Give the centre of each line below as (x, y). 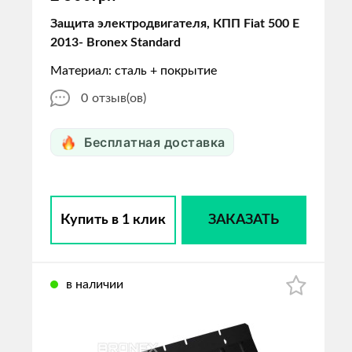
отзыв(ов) (119, 98)
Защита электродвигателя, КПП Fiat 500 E (175, 24)
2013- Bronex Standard (115, 42)
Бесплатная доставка (155, 142)
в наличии (95, 284)
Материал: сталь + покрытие (134, 71)
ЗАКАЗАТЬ (244, 220)
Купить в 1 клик (113, 220)
